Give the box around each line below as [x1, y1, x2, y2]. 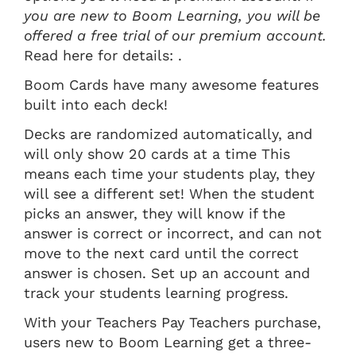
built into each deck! [24, 95, 168, 113]
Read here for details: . [24, 46, 182, 64]
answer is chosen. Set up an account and [24, 264, 310, 281]
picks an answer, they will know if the [24, 204, 285, 222]
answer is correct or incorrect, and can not [24, 224, 322, 242]
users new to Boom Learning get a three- [24, 333, 311, 350]
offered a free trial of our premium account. [24, 26, 327, 44]
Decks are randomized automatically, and [24, 125, 312, 142]
